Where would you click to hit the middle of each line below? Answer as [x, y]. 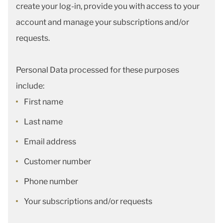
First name [44, 102]
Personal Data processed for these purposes [98, 70]
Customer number [58, 162]
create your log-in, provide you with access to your [108, 6]
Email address [50, 142]
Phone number [51, 181]
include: [30, 86]
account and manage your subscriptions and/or [103, 22]
